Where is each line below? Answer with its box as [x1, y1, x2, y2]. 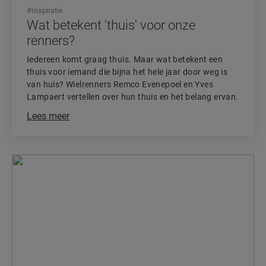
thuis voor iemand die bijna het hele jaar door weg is [27, 67, 228, 77]
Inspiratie [31, 6, 63, 15]
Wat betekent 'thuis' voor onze [27, 18, 195, 33]
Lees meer [27, 110, 69, 122]
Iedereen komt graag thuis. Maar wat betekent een [27, 55, 223, 64]
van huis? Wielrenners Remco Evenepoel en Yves [27, 80, 213, 89]
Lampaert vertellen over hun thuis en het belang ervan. [27, 92, 239, 102]
